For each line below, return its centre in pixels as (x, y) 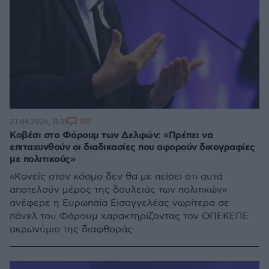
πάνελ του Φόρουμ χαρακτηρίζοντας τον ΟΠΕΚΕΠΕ (129, 216)
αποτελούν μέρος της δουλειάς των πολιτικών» (118, 190)
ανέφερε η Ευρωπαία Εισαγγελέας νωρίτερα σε (119, 203)
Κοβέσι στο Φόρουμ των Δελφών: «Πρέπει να (111, 135)
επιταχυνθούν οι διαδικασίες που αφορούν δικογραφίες (132, 147)
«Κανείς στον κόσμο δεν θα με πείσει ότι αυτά (116, 177)
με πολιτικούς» (42, 159)
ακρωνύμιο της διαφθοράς (71, 230)
